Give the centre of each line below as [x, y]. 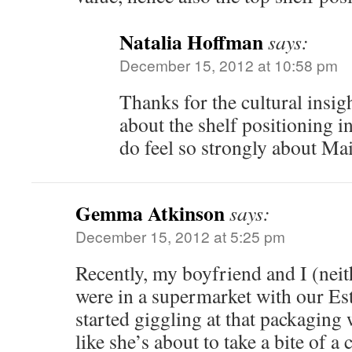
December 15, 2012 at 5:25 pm [180, 236]
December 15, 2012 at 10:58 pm [229, 65]
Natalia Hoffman [191, 42]
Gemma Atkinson [150, 213]
